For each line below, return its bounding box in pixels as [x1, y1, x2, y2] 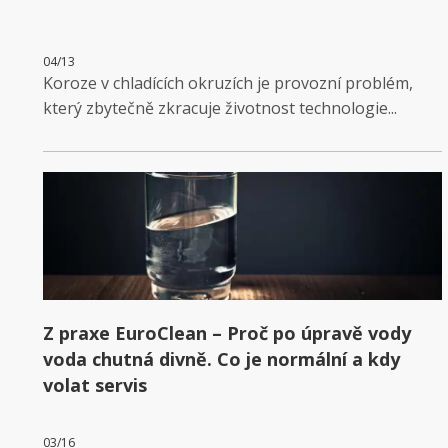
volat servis [42, 372, 147, 397]
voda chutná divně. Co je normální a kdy [42, 346, 400, 371]
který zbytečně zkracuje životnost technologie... [42, 96, 397, 119]
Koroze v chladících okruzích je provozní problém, [42, 71, 413, 94]
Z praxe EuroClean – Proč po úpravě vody [42, 320, 411, 345]
